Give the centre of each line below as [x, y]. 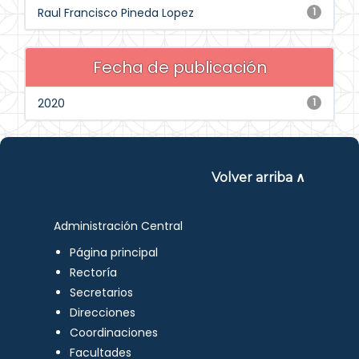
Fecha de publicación [179, 67]
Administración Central [119, 226]
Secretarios [102, 292]
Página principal [114, 252]
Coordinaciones [114, 333]
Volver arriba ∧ [258, 177]
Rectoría [94, 272]
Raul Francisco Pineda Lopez [116, 13]
